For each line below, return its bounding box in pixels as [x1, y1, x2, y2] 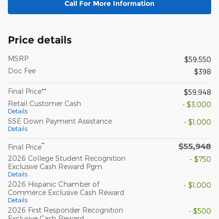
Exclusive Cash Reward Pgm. [8, 162, 104, 171]
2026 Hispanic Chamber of [8, 179, 99, 188]
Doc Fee [8, 66, 36, 75]
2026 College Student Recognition [8, 153, 126, 162]
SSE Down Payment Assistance [8, 116, 112, 125]
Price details [8, 33, 72, 46]
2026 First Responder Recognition [8, 205, 123, 214]
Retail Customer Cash [8, 99, 81, 108]
